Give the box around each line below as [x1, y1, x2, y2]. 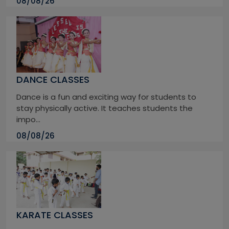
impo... [16, 114, 40, 125]
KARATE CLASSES [16, 209, 93, 222]
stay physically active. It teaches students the [16, 103, 193, 114]
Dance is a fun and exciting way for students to [16, 91, 196, 103]
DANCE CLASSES [16, 73, 89, 86]
